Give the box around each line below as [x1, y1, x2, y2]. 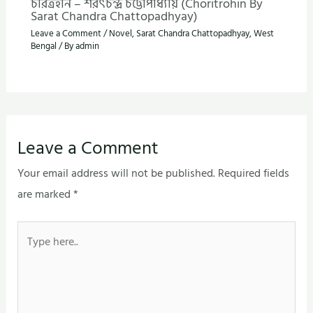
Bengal [30, 39, 57, 53]
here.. [17, 243, 43, 262]
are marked [17, 184, 74, 203]
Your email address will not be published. [17, 163, 216, 182]
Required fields [218, 163, 290, 182]
